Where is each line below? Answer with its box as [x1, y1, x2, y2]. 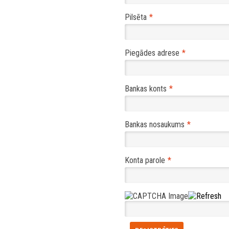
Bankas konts [125, 84, 167, 94]
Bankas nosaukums [125, 120, 185, 130]
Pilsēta [125, 12, 147, 22]
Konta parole [125, 155, 165, 166]
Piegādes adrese [125, 48, 179, 58]
